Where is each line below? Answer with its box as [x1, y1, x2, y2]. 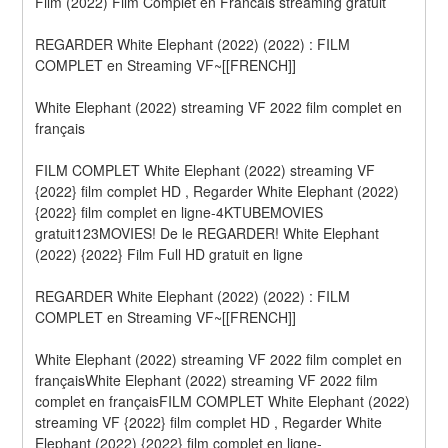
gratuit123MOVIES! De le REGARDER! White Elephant [35, 222, 380, 243]
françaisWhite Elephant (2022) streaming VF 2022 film [35, 369, 379, 390]
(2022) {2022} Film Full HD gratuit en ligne [35, 243, 304, 264]
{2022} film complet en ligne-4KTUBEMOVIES [35, 201, 324, 222]
